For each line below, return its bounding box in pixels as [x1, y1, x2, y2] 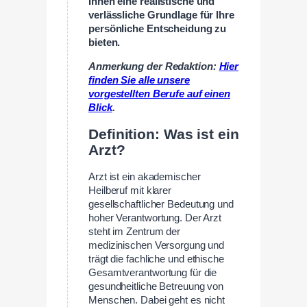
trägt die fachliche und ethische [88, 254, 224, 265]
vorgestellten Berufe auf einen [88, 88, 230, 99]
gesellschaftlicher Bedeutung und [88, 199, 234, 210]
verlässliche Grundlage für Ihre [88, 10, 234, 21]
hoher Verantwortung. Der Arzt [88, 212, 222, 224]
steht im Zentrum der [88, 226, 181, 238]
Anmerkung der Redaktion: [88, 60, 219, 72]
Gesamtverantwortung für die [88, 267, 217, 279]
